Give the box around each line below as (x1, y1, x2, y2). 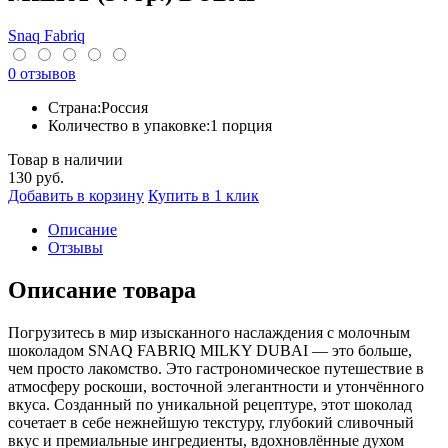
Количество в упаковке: (48, 116, 210, 134)
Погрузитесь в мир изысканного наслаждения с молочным (8, 323, 410, 341)
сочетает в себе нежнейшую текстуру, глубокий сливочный (8, 413, 414, 431)
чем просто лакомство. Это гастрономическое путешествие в (8, 359, 424, 377)
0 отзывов (8, 64, 76, 82)
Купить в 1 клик (148, 186, 259, 204)
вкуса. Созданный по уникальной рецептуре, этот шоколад (8, 395, 412, 413)
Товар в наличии (8, 150, 123, 168)
